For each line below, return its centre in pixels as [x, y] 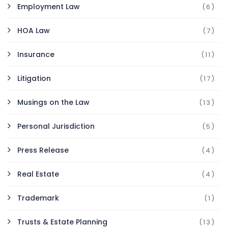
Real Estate [38, 174]
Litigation [34, 79]
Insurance [36, 55]
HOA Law [34, 31]
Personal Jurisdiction [56, 126]
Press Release [43, 150]
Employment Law [49, 7]
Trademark [38, 198]
